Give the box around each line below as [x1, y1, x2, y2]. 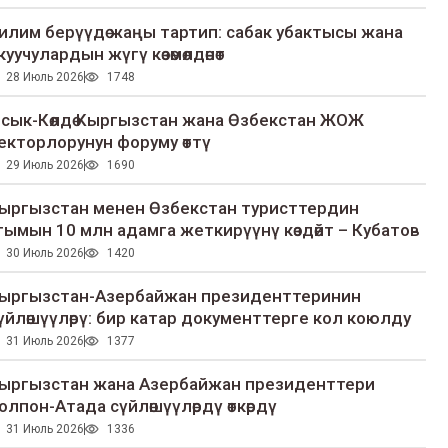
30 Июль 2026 [5, 246, 84, 261]
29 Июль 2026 [5, 158, 84, 173]
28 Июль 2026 [5, 70, 84, 85]
